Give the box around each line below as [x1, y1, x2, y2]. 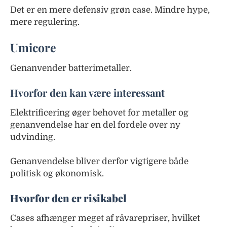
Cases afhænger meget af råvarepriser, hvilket [10, 213, 200, 223]
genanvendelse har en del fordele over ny [10, 120, 180, 130]
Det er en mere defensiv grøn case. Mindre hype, [10, 5, 210, 15]
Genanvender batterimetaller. [10, 63, 132, 73]
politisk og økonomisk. [10, 168, 104, 178]
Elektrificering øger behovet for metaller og [10, 107, 188, 118]
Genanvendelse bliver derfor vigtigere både [10, 156, 188, 166]
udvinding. [10, 132, 55, 142]
